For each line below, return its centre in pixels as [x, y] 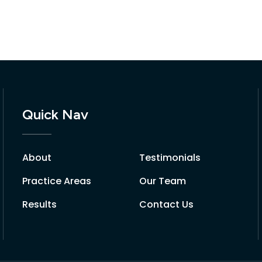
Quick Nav [55, 114]
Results [39, 204]
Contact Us [167, 204]
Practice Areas [56, 181]
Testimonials [170, 158]
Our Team [163, 181]
